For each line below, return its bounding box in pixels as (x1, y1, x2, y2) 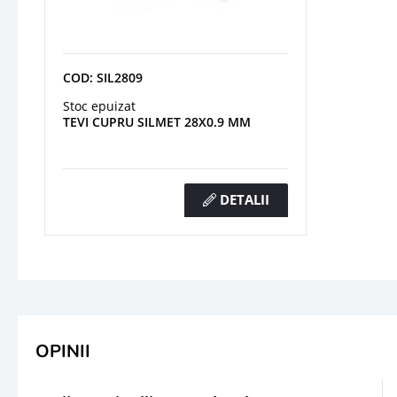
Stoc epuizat (63, 97, 136, 114)
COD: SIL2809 (63, 68, 143, 86)
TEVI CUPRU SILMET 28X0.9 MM (63, 113, 251, 130)
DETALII (216, 190, 269, 208)
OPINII (35, 339, 90, 363)
